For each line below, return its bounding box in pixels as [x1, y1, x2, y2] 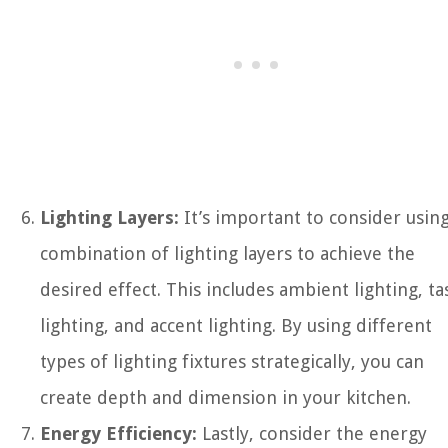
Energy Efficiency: [40, 423, 197, 445]
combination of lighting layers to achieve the [40, 243, 415, 265]
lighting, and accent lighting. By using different [40, 315, 432, 337]
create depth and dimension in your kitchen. [40, 387, 411, 409]
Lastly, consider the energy [197, 423, 427, 445]
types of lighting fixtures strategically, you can [40, 351, 424, 373]
